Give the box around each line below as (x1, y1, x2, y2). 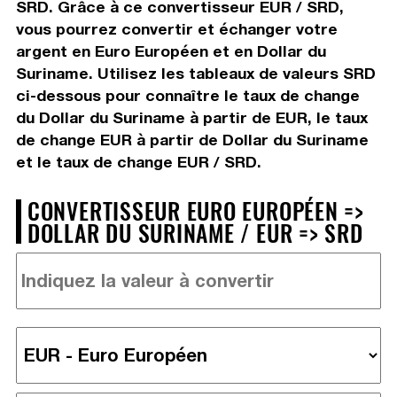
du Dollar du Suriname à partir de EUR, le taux (15, 107, 368, 127)
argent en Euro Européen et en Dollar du (15, 41, 326, 60)
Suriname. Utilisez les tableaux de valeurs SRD (15, 63, 376, 82)
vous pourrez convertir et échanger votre (15, 19, 338, 38)
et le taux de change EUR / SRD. (15, 152, 261, 171)
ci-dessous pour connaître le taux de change (15, 85, 360, 105)
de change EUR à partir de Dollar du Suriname (15, 129, 369, 149)
